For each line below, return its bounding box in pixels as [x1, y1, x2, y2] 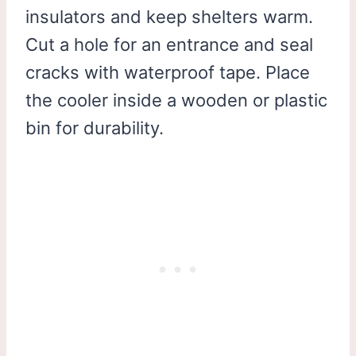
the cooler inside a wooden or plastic [25, 89, 327, 110]
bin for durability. [25, 117, 164, 138]
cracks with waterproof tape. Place [25, 61, 310, 83]
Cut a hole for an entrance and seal [25, 33, 313, 55]
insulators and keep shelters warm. [25, 6, 313, 27]
